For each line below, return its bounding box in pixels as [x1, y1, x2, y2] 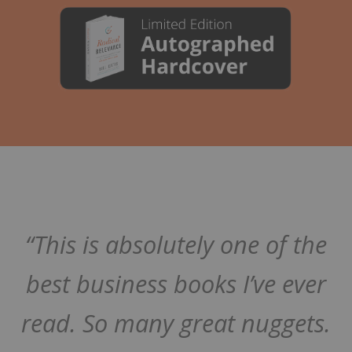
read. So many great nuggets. [21, 306, 331, 339]
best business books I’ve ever [26, 266, 326, 300]
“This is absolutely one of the [25, 227, 327, 261]
